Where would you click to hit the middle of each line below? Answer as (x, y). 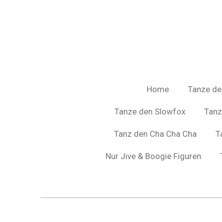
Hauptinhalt (27, 23)
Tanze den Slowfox (150, 111)
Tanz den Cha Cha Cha (155, 134)
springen (22, 35)
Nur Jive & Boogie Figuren (153, 156)
